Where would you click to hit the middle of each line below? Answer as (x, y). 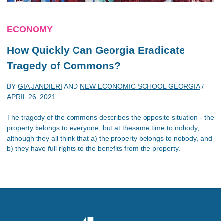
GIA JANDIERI (40, 86)
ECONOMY (30, 29)
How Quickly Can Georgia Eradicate (96, 50)
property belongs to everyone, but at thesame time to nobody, (103, 128)
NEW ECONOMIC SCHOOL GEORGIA (140, 86)
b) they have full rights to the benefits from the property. (93, 148)
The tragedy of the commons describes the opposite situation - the (110, 117)
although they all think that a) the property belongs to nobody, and (110, 138)
